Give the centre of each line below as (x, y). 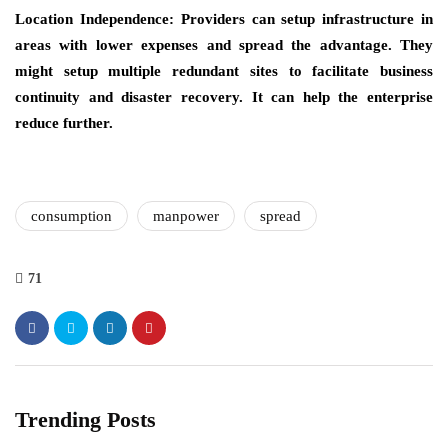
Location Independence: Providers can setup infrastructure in (224, 19)
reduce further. (64, 123)
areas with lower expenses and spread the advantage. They (224, 45)
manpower (186, 216)
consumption (71, 216)
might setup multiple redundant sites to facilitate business (224, 71)
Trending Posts (85, 419)
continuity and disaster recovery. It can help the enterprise (224, 97)
